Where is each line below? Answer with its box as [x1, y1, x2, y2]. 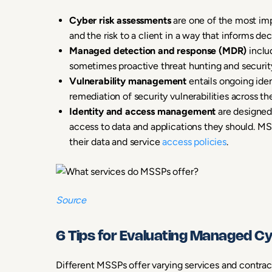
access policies [162, 136, 226, 148]
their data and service [69, 136, 163, 148]
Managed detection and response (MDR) [69, 45, 247, 56]
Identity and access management [69, 106, 219, 117]
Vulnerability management [69, 75, 189, 87]
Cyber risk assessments [69, 15, 171, 26]
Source [56, 194, 87, 206]
